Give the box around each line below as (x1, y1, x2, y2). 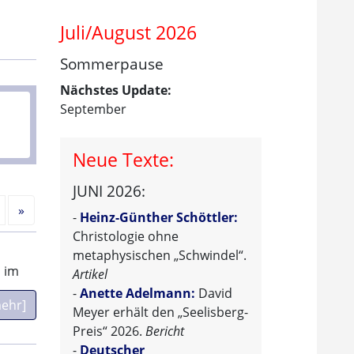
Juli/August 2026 (60, 19, 197, 45)
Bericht (145, 322, 184, 341)
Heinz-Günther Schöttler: (80, 209, 238, 227)
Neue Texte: (73, 146, 174, 172)
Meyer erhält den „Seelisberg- (73, 303, 248, 322)
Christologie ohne (73, 228, 179, 246)
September (60, 100, 126, 118)
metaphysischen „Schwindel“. (73, 247, 247, 265)
